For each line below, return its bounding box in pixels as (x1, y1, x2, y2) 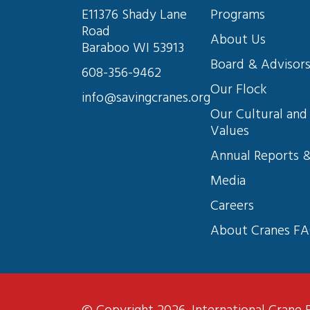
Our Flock (210, 79, 267, 102)
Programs (210, 4, 265, 27)
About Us (210, 29, 266, 52)
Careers (210, 195, 254, 218)
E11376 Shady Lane (82, 4, 190, 27)
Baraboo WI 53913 (82, 37, 184, 60)
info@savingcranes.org (82, 87, 210, 110)
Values (210, 120, 249, 143)
